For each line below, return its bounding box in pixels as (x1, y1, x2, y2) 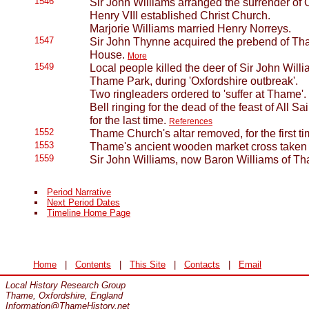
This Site (130, 259, 166, 270)
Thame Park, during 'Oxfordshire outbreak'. (90, 74, 298, 87)
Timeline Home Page (47, 208, 130, 218)
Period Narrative (47, 187, 111, 197)
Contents (75, 259, 111, 270)
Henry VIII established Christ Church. (90, 9, 270, 21)
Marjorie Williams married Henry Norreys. (90, 22, 291, 34)
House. (90, 48, 128, 61)
